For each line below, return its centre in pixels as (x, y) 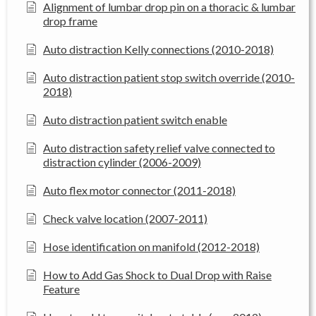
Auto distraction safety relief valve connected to (159, 147)
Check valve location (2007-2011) (125, 218)
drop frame (70, 20)
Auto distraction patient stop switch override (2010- (169, 77)
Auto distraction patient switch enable (135, 119)
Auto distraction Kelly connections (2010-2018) (158, 49)
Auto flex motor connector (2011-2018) (139, 190)
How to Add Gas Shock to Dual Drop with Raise (157, 274)
